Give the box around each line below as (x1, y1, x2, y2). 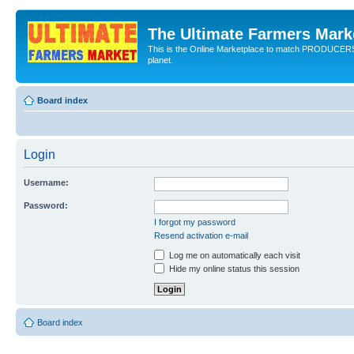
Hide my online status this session (167, 263, 299, 273)
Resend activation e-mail (154, 230, 248, 240)
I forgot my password (154, 217, 235, 227)
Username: (24, 177, 69, 187)
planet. (148, 55, 173, 65)
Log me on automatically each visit (167, 250, 300, 260)
